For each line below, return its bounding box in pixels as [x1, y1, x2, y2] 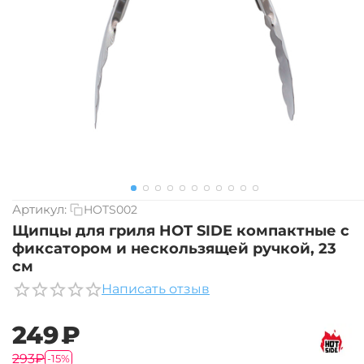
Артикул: [12, 201, 67, 218]
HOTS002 [84, 201, 137, 217]
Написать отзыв [102, 281, 210, 297]
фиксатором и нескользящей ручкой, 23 [12, 240, 336, 258]
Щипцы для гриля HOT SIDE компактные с [12, 222, 349, 240]
